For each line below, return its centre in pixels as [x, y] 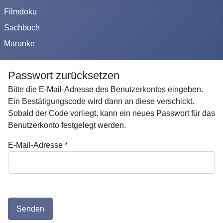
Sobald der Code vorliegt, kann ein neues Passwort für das [111, 113]
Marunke [19, 44]
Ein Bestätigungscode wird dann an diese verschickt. [101, 101]
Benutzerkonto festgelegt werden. [67, 125]
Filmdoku [20, 12]
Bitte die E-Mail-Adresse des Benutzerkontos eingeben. [106, 89]
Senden [30, 209]
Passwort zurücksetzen [64, 75]
